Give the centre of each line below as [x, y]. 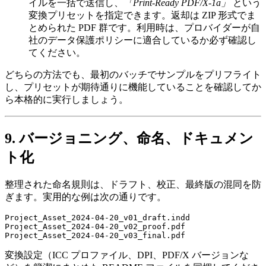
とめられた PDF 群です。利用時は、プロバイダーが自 [144, 27]
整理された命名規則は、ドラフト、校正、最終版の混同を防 [133, 184]
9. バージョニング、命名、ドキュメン [129, 138]
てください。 [57, 52]
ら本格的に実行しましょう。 [66, 99]
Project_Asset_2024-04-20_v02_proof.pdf [95, 226]
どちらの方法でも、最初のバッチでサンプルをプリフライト [133, 74]
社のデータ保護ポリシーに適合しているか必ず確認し [142, 40]
